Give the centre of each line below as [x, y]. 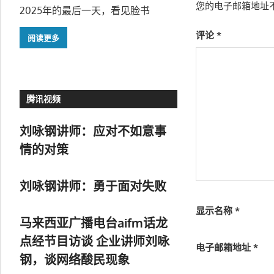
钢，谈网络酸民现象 [75, 259]
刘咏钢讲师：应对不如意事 [93, 131]
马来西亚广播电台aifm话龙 [94, 222]
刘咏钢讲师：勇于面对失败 [93, 186]
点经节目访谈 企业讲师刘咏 [94, 241]
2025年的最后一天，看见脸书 [85, 11]
